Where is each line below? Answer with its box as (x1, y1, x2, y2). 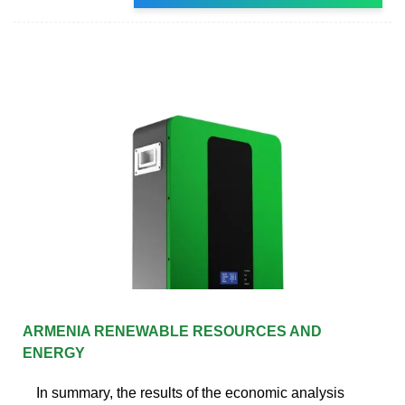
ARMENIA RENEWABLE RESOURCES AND (23, 323, 322, 339)
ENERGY (23, 344, 85, 361)
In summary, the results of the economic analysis (36, 384, 344, 400)
